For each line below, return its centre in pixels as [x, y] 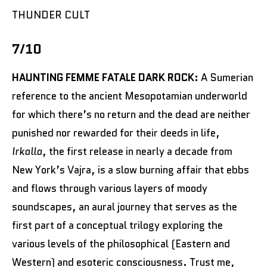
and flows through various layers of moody [110, 188]
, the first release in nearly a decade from [137, 151]
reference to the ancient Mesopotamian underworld [130, 96]
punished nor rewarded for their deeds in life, [116, 133]
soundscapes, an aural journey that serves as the [125, 207]
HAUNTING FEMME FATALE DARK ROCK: [106, 77]
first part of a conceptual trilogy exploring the [117, 225]
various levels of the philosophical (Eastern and [121, 244]
